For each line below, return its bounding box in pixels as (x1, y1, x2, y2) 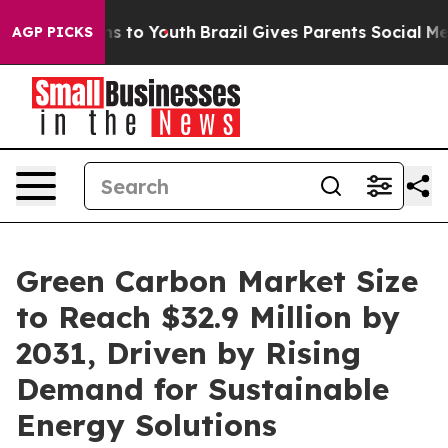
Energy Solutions (16, 406, 277, 444)
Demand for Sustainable (16, 370, 389, 408)
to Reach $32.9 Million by (16, 298, 400, 336)
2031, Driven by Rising (16, 334, 361, 372)
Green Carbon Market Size (16, 262, 418, 300)
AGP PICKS (12, 23, 93, 41)
